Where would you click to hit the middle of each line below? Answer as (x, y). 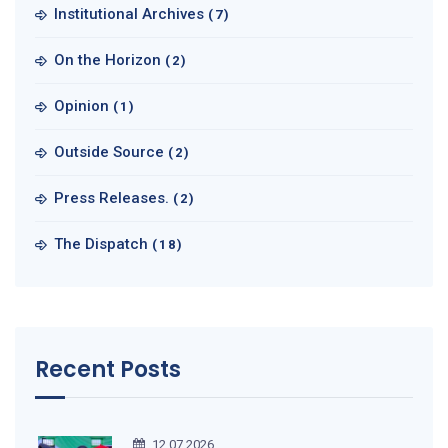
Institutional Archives (129, 14)
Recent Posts (108, 370)
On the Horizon (107, 60)
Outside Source (109, 152)
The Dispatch (101, 244)
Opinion (81, 106)
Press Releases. (111, 198)
